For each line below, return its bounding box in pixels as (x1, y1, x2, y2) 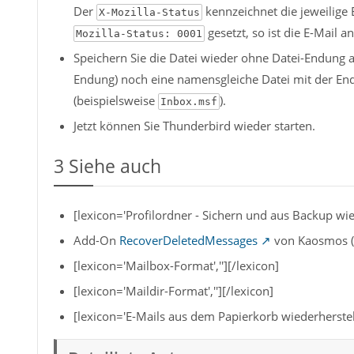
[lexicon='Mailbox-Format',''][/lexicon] (73, 258, 279, 273)
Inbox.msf (160, 96, 217, 107)
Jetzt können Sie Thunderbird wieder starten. (73, 118, 315, 134)
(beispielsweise (73, 92, 158, 108)
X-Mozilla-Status (98, 6, 200, 18)
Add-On (73, 232, 119, 248)
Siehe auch (68, 153, 161, 179)
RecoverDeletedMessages (119, 232, 258, 248)
